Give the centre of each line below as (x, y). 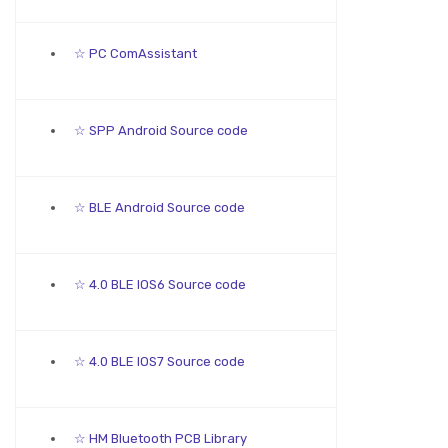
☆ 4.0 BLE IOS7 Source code (158, 361)
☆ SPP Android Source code (159, 130)
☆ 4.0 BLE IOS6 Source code (158, 284)
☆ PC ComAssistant (134, 53)
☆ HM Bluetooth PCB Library (159, 438)
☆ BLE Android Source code (158, 207)
